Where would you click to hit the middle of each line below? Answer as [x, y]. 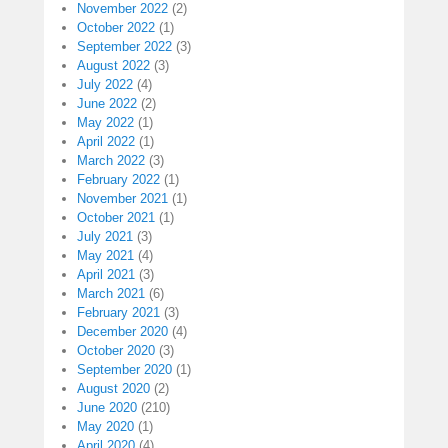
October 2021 [116, 218]
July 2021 [105, 237]
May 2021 [105, 256]
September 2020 [124, 370]
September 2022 [124, 47]
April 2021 [106, 275]
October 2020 [116, 351]
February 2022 [118, 180]
